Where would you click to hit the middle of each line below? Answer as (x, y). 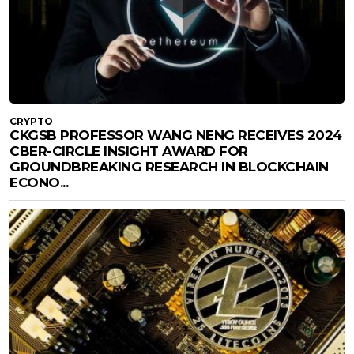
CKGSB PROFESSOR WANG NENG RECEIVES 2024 (176, 136)
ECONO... (39, 183)
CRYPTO (31, 122)
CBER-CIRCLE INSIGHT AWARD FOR (129, 151)
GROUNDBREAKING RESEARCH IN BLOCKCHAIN (169, 167)
